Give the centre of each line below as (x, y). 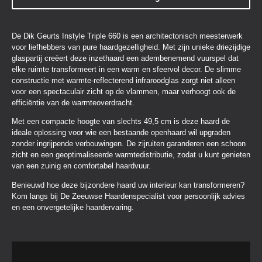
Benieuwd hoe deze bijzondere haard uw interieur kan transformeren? (128, 185)
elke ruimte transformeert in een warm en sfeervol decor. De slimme (126, 70)
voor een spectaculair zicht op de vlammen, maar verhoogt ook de (124, 92)
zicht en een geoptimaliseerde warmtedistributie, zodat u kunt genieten (131, 155)
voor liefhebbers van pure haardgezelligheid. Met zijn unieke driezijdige (131, 47)
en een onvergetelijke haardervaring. (73, 207)
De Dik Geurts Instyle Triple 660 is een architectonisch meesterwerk (127, 36)
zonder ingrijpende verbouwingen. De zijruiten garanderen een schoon (129, 144)
